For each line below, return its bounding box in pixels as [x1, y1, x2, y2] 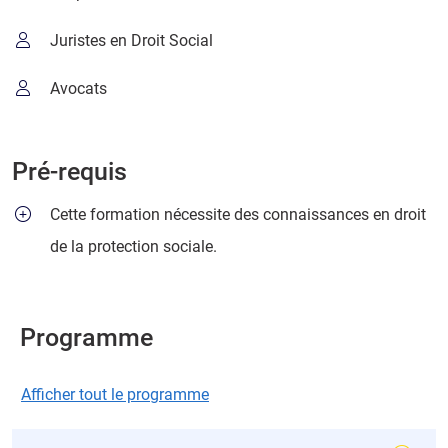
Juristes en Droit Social [50, 31, 214, 51]
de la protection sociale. [50, 237, 218, 257]
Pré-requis [12, 157, 127, 187]
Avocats [50, 79, 108, 99]
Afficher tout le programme [21, 385, 209, 405]
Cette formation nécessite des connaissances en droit [50, 205, 427, 225]
